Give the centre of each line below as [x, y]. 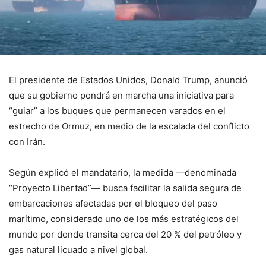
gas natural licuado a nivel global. [78, 250]
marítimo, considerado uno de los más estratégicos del [124, 219]
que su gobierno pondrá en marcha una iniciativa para [121, 96]
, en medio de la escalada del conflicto [170, 126]
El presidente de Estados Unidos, [80, 80]
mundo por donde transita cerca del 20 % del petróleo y [125, 235]
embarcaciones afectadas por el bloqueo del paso [113, 204]
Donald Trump [180, 80]
